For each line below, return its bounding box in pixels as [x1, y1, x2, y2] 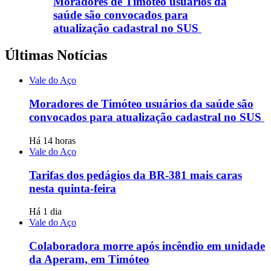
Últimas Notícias [5, 47, 107, 63]
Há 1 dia [29, 206, 62, 217]
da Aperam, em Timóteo [29, 253, 149, 266]
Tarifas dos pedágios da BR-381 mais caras [29, 168, 242, 181]
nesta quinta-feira [29, 181, 116, 195]
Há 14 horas [29, 135, 76, 146]
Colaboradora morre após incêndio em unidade [29, 240, 265, 253]
